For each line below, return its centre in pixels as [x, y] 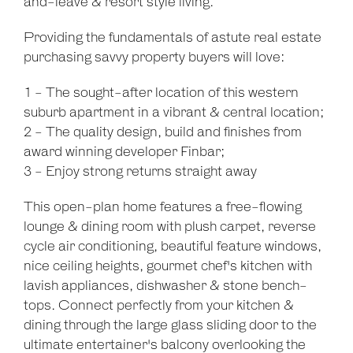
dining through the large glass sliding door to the [170, 326]
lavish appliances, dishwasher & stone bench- [165, 286]
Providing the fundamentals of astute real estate [173, 38]
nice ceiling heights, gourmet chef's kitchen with [168, 267]
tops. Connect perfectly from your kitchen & [159, 306]
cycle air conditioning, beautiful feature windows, [173, 247]
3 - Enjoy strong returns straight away [140, 172]
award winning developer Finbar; [124, 152]
